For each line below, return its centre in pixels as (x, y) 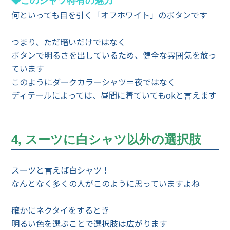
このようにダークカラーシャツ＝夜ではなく (94, 82)
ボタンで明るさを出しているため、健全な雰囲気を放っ (114, 55)
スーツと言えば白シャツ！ (61, 170)
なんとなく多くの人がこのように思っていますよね (106, 183)
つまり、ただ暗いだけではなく (69, 42)
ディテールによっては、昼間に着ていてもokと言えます (114, 95)
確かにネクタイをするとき (61, 210)
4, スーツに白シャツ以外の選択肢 (107, 139)
